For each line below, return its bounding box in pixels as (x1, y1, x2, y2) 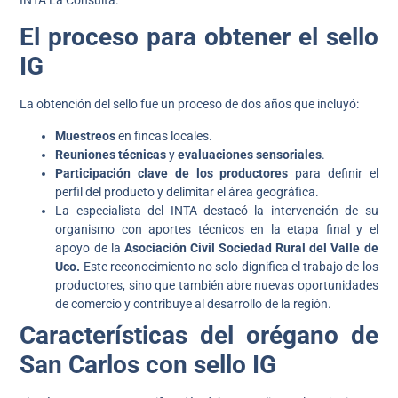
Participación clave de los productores (55, 165, 289, 180)
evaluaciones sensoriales (178, 147, 322, 162)
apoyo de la (55, 240, 124, 255)
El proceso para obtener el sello (20, 22, 378, 52)
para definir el (288, 165, 378, 180)
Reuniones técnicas (55, 147, 167, 162)
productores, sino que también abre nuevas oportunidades (55, 277, 378, 292)
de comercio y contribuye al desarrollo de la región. (55, 296, 332, 311)
